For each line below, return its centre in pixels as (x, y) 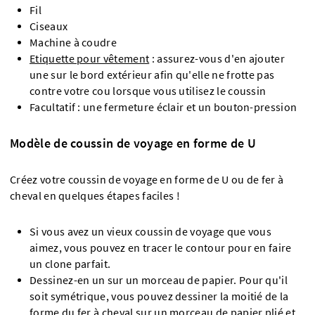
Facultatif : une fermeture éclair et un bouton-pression (163, 107)
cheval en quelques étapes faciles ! (95, 195)
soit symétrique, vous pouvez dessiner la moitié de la (159, 296)
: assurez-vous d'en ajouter (217, 58)
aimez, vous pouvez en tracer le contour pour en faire (161, 247)
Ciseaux (49, 26)
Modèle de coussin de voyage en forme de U (133, 143)
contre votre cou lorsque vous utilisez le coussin (148, 91)
